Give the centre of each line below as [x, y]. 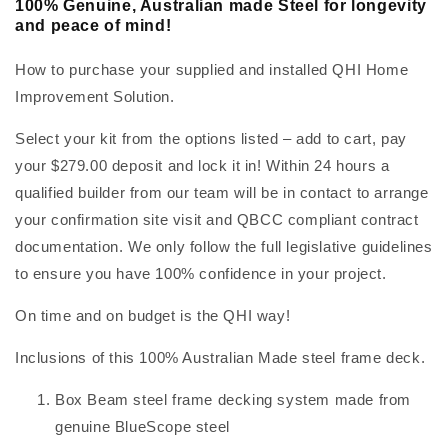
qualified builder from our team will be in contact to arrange [222, 193]
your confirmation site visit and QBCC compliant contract [217, 220]
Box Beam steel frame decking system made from [233, 400]
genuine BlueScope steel [142, 427]
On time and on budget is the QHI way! [153, 316]
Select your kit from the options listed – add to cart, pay [211, 139]
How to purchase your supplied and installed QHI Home [212, 70]
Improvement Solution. [95, 97]
